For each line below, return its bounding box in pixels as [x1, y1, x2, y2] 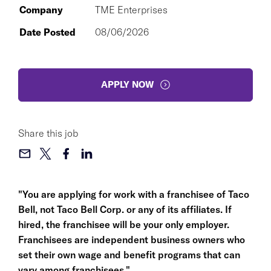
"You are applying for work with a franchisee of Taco [18, 188, 249, 200]
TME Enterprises [95, 3, 168, 16]
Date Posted [19, 25, 76, 38]
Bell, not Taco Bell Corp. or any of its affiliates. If [18, 203, 232, 215]
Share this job [18, 126, 78, 139]
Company [19, 3, 63, 16]
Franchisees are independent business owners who [18, 233, 245, 246]
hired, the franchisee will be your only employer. [18, 218, 229, 230]
